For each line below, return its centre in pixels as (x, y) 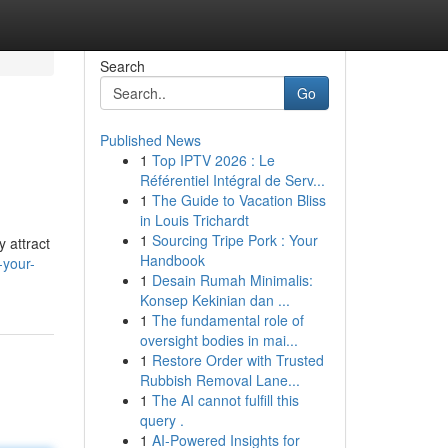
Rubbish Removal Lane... (219, 380)
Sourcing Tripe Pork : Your (234, 240)
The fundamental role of (227, 320)
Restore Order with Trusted (237, 360)
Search (122, 66)
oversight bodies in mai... (218, 340)
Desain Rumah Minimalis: (232, 280)
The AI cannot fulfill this (225, 400)
